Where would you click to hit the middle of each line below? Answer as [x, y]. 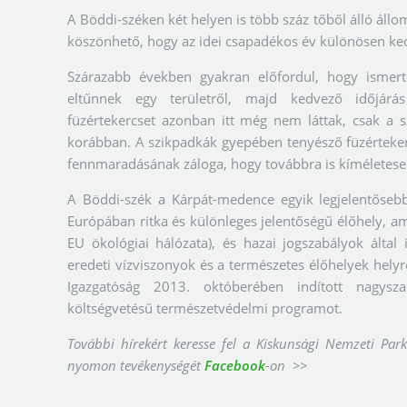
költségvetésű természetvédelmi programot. [205, 308]
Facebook [235, 365]
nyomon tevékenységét [136, 365]
